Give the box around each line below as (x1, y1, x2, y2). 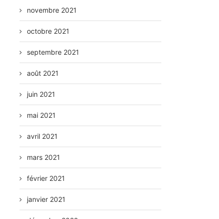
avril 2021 (27, 132, 58, 140)
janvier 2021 (27, 195, 66, 203)
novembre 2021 (27, 6, 77, 14)
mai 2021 (27, 111, 56, 119)
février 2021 (27, 174, 66, 182)
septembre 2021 (27, 48, 80, 56)
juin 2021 (27, 90, 56, 98)
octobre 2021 (27, 27, 70, 35)
